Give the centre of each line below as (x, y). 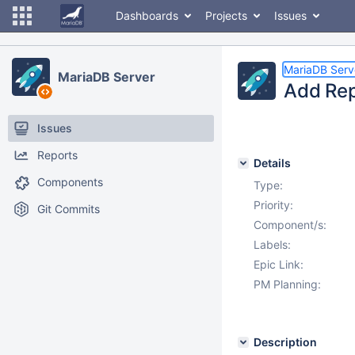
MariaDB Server (107, 77)
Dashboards (147, 15)
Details (272, 163)
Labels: (272, 244)
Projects (226, 15)
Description (285, 342)
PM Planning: (287, 284)
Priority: (273, 205)
